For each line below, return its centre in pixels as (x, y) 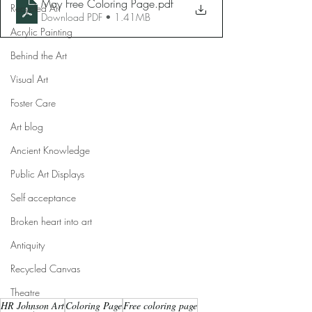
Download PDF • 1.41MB (96, 17)
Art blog (27, 126)
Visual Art (29, 79)
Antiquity (28, 245)
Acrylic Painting (41, 32)
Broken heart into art (51, 221)
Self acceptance (43, 197)
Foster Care (33, 103)
